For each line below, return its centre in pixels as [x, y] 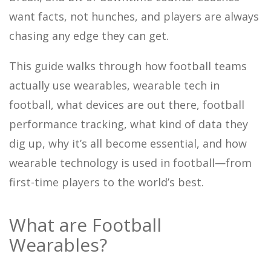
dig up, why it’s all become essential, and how [128, 144]
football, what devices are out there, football [127, 105]
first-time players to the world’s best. [106, 182]
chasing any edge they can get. [89, 36]
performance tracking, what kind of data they [129, 124]
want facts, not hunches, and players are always [134, 17]
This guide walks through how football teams [128, 66]
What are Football [85, 225]
